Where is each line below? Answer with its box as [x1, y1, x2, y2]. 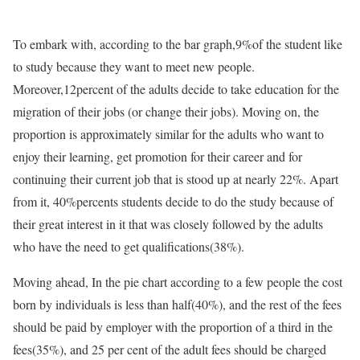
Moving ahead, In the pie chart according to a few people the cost [13, 273, 342, 291]
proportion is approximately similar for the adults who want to [13, 125, 324, 143]
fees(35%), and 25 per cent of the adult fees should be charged [13, 341, 326, 358]
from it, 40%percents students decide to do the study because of [13, 193, 333, 211]
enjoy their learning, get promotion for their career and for [13, 148, 302, 166]
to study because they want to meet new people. [13, 58, 255, 76]
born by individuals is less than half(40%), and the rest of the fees [13, 296, 342, 313]
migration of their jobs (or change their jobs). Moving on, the [13, 103, 319, 121]
